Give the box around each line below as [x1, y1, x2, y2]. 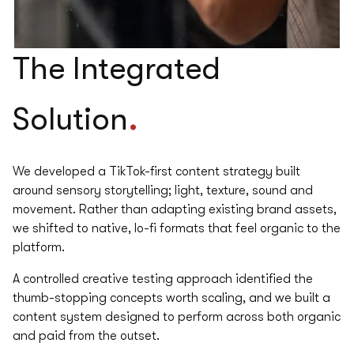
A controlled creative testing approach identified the [12, 272, 313, 287]
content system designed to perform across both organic [12, 310, 341, 325]
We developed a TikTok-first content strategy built [12, 164, 300, 179]
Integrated [72, 51, 220, 88]
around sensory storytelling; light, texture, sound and [12, 183, 313, 198]
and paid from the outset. [12, 329, 160, 344]
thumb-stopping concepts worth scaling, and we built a [12, 291, 330, 306]
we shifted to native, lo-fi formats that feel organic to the [12, 221, 341, 236]
